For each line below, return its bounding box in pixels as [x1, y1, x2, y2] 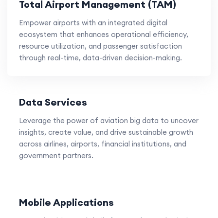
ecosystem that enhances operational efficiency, [19, 30, 188, 39]
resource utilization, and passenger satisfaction [19, 41, 182, 51]
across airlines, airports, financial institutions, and [19, 139, 186, 149]
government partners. [19, 151, 93, 161]
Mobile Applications [19, 196, 114, 209]
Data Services [19, 96, 87, 109]
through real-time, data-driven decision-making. [19, 53, 182, 63]
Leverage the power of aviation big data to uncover [19, 116, 199, 126]
